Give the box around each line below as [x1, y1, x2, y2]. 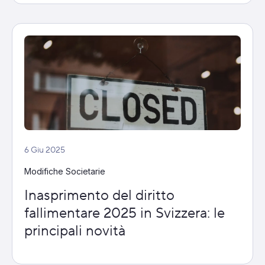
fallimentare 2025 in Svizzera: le [24, 203, 225, 222]
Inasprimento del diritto [24, 186, 174, 205]
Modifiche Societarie [24, 166, 105, 176]
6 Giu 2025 [24, 144, 65, 156]
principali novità [24, 221, 125, 240]
